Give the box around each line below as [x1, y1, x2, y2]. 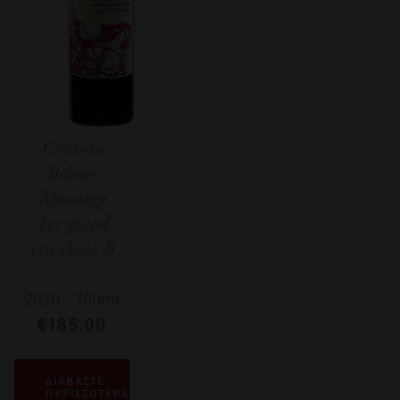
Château [41, 135, 104, 161]
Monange [37, 185, 106, 211]
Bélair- [46, 160, 98, 186]
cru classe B [30, 235, 114, 261]
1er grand [36, 210, 108, 236]
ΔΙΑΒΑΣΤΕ [46, 374, 105, 387]
